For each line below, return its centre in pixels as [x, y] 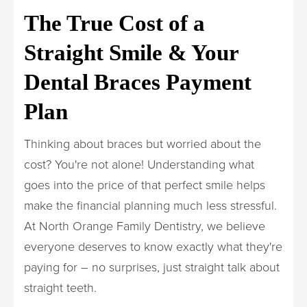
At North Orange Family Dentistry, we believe [145, 226]
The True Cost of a [114, 23]
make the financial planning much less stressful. [150, 205]
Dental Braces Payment [138, 82]
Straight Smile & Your [131, 52]
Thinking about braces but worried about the [143, 144]
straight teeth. [60, 287]
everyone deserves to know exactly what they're [153, 246]
